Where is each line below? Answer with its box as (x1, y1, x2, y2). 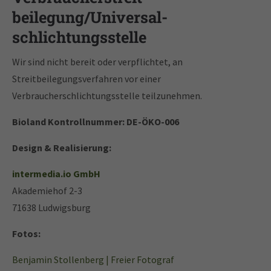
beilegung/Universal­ (12, 7, 168, 27)
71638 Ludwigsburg (12, 201, 91, 214)
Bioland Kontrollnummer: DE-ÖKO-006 (12, 116, 179, 128)
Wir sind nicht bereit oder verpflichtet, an (12, 56, 183, 68)
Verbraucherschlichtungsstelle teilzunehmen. (12, 90, 202, 102)
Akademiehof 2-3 (12, 184, 82, 197)
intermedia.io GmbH (12, 168, 100, 180)
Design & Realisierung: (12, 142, 111, 154)
